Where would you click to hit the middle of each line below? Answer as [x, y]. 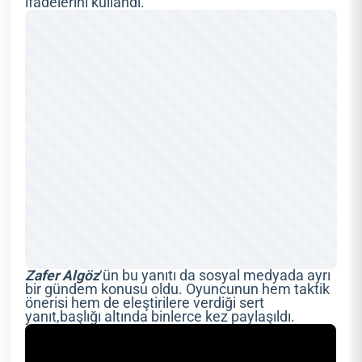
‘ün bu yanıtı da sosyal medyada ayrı [215, 275]
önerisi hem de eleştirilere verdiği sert [145, 303]
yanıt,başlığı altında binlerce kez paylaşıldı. [160, 316]
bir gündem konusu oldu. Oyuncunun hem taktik [178, 289]
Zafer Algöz [63, 275]
